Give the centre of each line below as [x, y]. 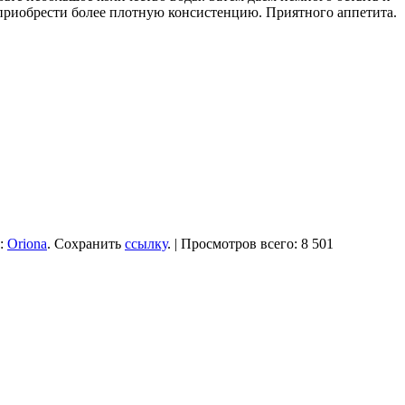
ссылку [146, 243]
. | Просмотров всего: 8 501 [250, 243]
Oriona [27, 243]
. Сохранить [86, 243]
